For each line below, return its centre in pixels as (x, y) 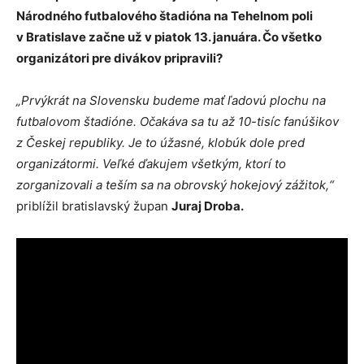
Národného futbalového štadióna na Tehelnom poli (165, 16)
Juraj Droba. (208, 206)
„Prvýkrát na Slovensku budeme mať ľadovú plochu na (171, 101)
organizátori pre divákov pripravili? (119, 58)
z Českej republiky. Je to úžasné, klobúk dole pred (160, 143)
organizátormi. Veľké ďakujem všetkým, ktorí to (151, 164)
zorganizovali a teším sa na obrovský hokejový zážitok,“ (175, 185)
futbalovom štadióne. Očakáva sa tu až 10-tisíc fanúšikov (178, 122)
